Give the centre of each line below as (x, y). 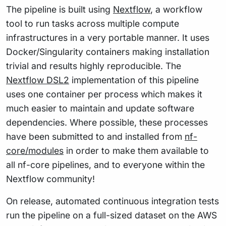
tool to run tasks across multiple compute (93, 24)
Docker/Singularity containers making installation (108, 52)
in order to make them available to (136, 151)
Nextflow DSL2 (38, 80)
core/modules (35, 151)
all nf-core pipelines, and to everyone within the (105, 165)
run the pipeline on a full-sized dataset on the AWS (111, 215)
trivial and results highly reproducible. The (94, 66)
